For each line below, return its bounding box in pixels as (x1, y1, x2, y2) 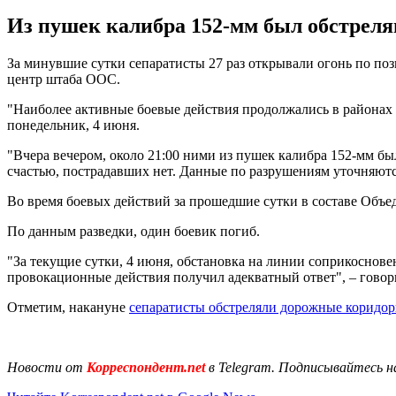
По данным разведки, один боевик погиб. (7, 223, 260, 239)
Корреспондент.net (83, 359, 209, 375)
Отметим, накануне (7, 299, 129, 315)
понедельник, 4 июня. (7, 117, 140, 133)
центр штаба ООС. (7, 71, 120, 87)
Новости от (7, 359, 83, 375)
